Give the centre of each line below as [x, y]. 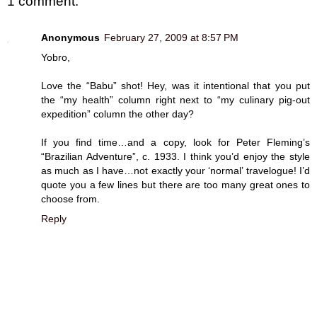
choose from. [70, 199]
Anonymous [70, 38]
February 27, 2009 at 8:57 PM [171, 38]
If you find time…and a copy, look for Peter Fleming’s [175, 143]
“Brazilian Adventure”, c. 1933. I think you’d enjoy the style [175, 157]
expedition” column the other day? [117, 114]
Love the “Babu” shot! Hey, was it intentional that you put [175, 86]
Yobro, [56, 58]
